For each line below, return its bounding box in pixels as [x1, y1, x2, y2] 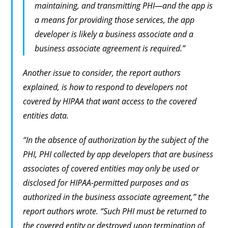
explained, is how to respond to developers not [23, 81, 188, 93]
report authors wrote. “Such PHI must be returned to [23, 206, 207, 217]
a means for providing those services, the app [35, 14, 195, 26]
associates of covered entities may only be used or [23, 163, 199, 175]
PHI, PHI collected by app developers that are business [23, 149, 214, 160]
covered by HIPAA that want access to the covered [23, 96, 197, 107]
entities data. [23, 110, 69, 122]
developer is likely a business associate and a [35, 28, 194, 40]
